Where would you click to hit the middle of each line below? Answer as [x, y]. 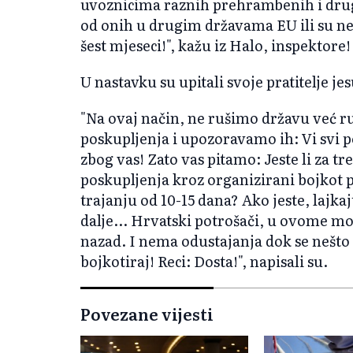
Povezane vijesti [147, 313]
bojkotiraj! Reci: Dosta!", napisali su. [204, 261]
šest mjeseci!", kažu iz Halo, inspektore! [216, 45]
